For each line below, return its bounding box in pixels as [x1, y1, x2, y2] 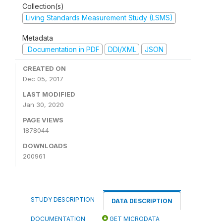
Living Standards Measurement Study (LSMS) [25, 13, 173, 22]
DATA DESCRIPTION [111, 197, 172, 205]
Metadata [22, 33, 53, 42]
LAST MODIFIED [23, 90, 75, 98]
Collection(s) [22, 2, 64, 10]
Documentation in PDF [25, 45, 100, 54]
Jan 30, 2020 [23, 101, 64, 109]
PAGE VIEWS [23, 116, 63, 124]
